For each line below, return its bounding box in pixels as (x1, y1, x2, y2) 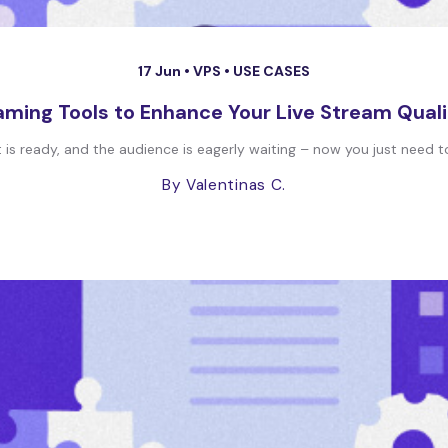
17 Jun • (138, 62, 193, 80)
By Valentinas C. (161, 175, 287, 195)
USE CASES (233, 62, 310, 80)
